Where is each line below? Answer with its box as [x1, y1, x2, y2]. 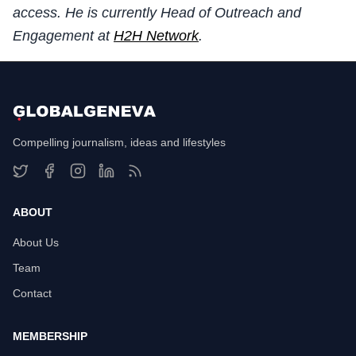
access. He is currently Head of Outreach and [13, 5, 301, 21]
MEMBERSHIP [13, 330, 87, 342]
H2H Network [114, 28, 199, 44]
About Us [13, 236, 59, 249]
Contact [13, 287, 52, 300]
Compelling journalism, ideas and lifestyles [13, 136, 226, 149]
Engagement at [13, 28, 114, 44]
